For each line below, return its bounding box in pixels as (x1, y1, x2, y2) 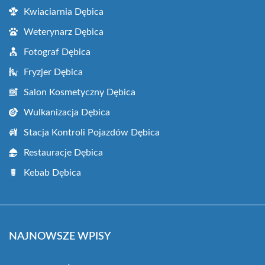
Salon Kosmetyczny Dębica (24, 88, 135, 98)
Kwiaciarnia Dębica (24, 7, 104, 17)
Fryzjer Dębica (24, 67, 83, 77)
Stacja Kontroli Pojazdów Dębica (24, 128, 160, 138)
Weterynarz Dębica (24, 27, 104, 37)
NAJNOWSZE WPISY (9, 231, 111, 243)
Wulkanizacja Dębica (24, 108, 110, 118)
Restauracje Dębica (24, 148, 103, 158)
